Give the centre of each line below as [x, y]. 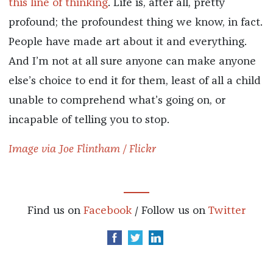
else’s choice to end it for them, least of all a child [134, 81]
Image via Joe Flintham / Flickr [82, 150]
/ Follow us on [170, 211]
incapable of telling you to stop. [89, 120]
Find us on [55, 211]
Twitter [227, 211]
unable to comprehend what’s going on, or [117, 101]
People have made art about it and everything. [127, 42]
